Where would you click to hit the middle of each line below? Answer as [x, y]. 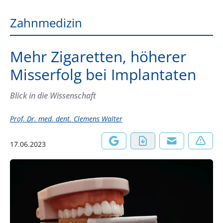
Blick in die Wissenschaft [53, 96]
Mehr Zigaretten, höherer [98, 56]
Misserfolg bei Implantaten [103, 74]
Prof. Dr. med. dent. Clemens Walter [66, 119]
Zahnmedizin [46, 23]
